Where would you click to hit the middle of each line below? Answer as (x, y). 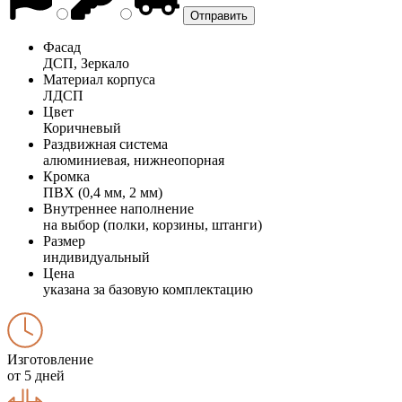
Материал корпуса (99, 79)
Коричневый (82, 127)
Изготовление (50, 359)
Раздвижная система (105, 144)
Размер (64, 240)
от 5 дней (36, 375)
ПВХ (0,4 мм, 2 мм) (103, 192)
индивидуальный (96, 257)
